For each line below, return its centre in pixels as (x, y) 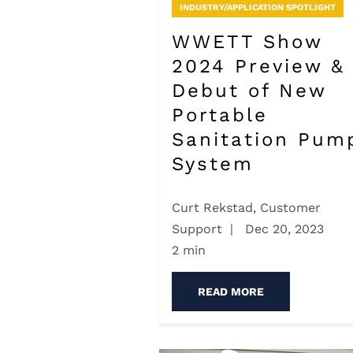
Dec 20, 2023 (282, 229)
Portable (220, 115)
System (213, 163)
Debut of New (249, 90)
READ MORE (231, 292)
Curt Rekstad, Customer (246, 208)
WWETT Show (247, 41)
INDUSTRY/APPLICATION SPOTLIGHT (258, 7)
